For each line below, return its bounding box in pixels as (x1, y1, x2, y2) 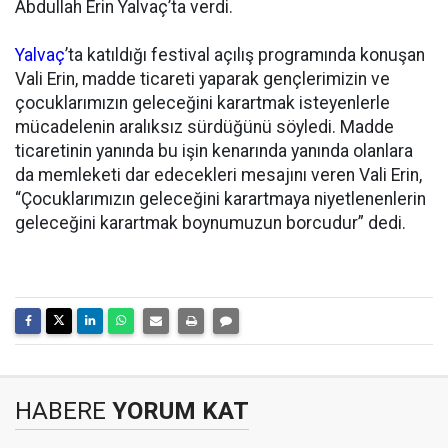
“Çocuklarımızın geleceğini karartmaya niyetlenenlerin (15, 189, 426, 209)
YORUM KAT (106, 397, 249, 425)
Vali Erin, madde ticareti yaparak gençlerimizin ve (15, 69, 390, 89)
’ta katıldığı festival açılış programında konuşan (65, 45, 425, 65)
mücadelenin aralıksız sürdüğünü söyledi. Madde (15, 117, 394, 137)
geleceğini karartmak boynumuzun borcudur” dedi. (15, 213, 406, 233)
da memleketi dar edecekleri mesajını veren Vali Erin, (15, 165, 422, 185)
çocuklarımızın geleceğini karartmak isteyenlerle (15, 93, 390, 113)
